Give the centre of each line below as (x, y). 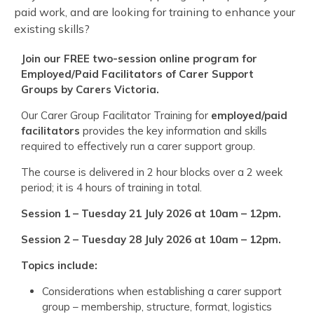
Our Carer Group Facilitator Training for (116, 115)
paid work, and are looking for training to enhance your (155, 12)
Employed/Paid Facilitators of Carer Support (137, 74)
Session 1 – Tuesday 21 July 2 (97, 213)
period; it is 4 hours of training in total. (111, 187)
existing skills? (52, 28)
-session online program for (185, 58)
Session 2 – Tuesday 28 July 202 (103, 239)
